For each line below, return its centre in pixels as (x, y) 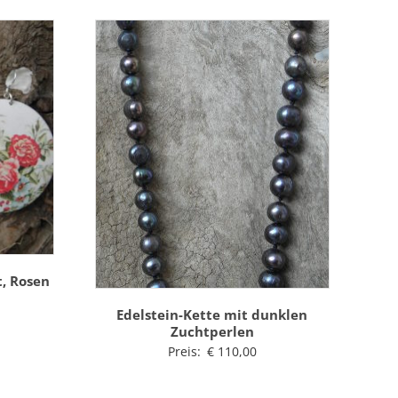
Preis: (186, 351)
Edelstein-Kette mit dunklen (212, 314)
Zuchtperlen (212, 331)
